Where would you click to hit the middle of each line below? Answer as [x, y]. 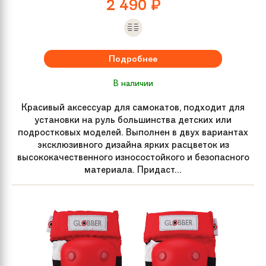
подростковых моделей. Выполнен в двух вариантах [133, 132]
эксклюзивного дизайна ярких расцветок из [133, 144]
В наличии [133, 83]
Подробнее [133, 58]
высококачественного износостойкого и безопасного [133, 157]
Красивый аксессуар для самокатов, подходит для [133, 107]
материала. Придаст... [133, 169]
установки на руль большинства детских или [133, 119]
